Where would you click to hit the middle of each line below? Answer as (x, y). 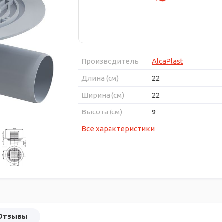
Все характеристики (118, 128)
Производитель (110, 61)
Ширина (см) (103, 95)
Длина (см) (100, 78)
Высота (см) (102, 111)
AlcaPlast (167, 61)
